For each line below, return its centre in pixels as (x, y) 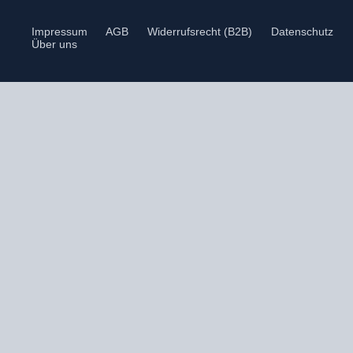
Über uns (54, 44)
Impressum (59, 32)
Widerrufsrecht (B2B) (200, 32)
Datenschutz (302, 32)
